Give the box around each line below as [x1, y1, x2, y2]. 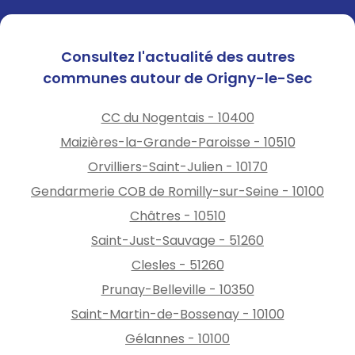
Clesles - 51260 [131, 255, 224, 274]
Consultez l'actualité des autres [60, 46, 295, 67]
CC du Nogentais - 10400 [101, 108, 254, 127]
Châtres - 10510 [129, 206, 226, 225]
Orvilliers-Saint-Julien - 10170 [87, 157, 268, 176]
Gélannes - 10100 [125, 329, 230, 348]
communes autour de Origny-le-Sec [43, 67, 312, 88]
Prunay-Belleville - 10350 [101, 280, 254, 299]
